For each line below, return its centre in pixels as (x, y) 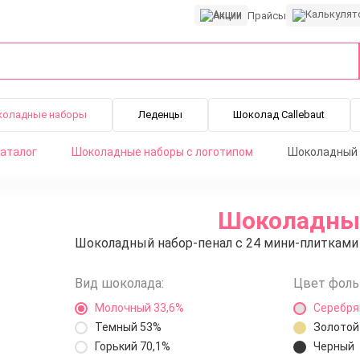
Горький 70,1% (132, 346)
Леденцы (160, 115)
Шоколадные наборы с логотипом (162, 152)
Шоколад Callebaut (279, 115)
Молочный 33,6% (139, 308)
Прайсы (267, 16)
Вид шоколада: (119, 283)
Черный (334, 346)
